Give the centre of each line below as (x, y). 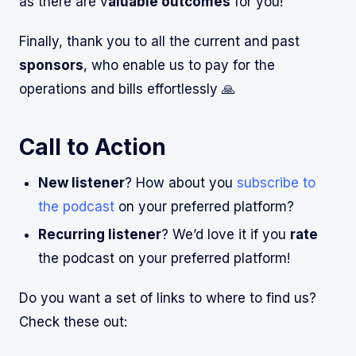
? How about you (181, 182)
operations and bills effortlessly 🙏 (127, 89)
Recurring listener (100, 235)
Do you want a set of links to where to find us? (168, 298)
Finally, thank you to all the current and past (159, 41)
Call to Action (93, 147)
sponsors (51, 65)
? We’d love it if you (226, 235)
